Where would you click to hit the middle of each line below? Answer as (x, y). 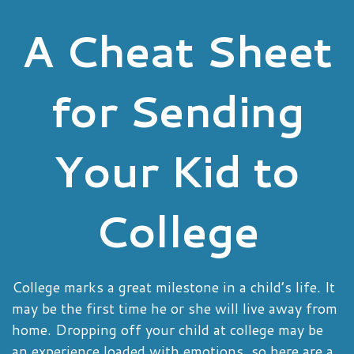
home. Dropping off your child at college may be (168, 330)
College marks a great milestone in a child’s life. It (173, 287)
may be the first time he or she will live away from (175, 308)
